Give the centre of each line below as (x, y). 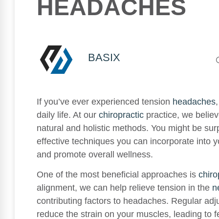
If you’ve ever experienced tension (105, 102)
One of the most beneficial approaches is (118, 175)
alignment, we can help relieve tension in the (124, 188)
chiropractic (121, 115)
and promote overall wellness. (95, 154)
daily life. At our (68, 115)
